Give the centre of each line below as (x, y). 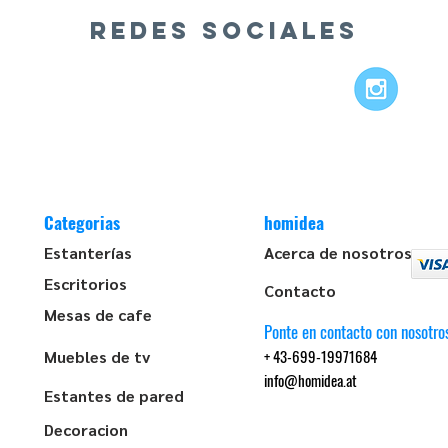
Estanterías (88, 252)
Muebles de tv (97, 356)
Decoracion (86, 429)
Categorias (82, 222)
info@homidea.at (310, 380)
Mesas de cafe (98, 314)
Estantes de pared (114, 395)
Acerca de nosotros (338, 252)
